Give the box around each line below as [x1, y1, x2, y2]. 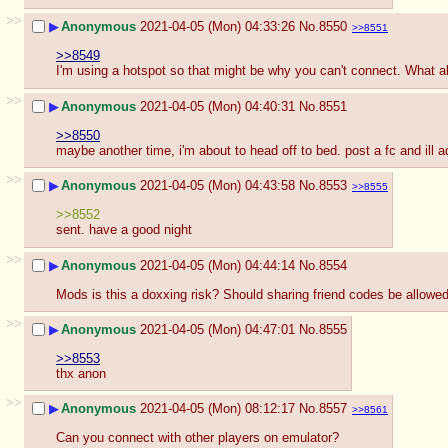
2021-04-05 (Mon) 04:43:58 [140, 178, 295, 194]
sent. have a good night [56, 222, 192, 238]
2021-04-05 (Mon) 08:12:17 [140, 401, 295, 417]
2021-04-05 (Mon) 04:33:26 [140, 19, 295, 35]
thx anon [56, 365, 106, 381]
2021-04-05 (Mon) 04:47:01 [140, 322, 295, 338]
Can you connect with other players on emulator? [56, 430, 339, 446]
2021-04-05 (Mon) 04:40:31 [140, 99, 295, 115]
